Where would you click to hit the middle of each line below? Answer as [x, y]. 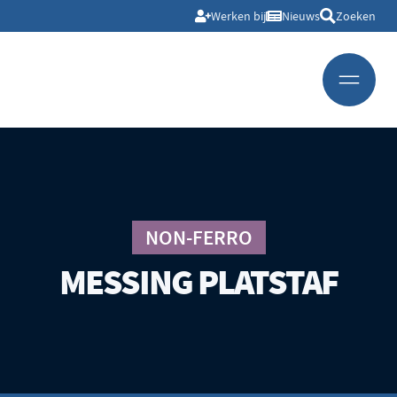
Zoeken [356, 16]
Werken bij [238, 16]
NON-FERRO [198, 237]
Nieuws [301, 16]
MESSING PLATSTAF [198, 282]
